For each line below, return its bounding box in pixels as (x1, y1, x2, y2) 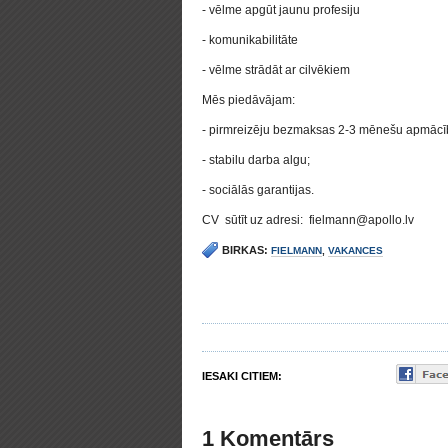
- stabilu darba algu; (202, 153, 310, 167)
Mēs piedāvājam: (202, 93, 295, 107)
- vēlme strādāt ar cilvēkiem (202, 63, 350, 77)
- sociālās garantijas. (202, 183, 314, 197)
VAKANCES (328, 245, 383, 256)
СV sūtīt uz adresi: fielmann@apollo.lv (202, 213, 414, 227)
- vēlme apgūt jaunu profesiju (202, 3, 360, 17)
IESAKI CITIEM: (202, 370, 282, 382)
